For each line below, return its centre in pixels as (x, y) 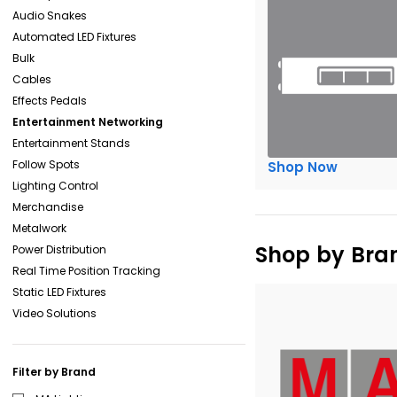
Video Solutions (54, 313)
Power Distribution (59, 249)
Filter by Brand (54, 371)
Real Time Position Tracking (86, 270)
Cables (32, 79)
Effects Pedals (50, 100)
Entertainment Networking (88, 121)
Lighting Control (55, 185)
